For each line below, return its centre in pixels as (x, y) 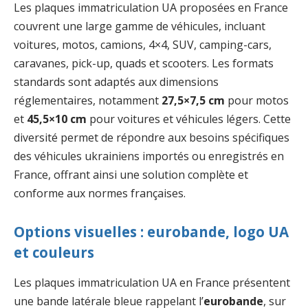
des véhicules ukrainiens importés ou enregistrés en (149, 156)
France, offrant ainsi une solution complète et (131, 174)
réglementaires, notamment (88, 100)
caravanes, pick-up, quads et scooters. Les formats (144, 63)
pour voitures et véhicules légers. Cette (189, 119)
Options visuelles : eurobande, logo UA (151, 232)
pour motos (257, 100)
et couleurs (54, 253)
